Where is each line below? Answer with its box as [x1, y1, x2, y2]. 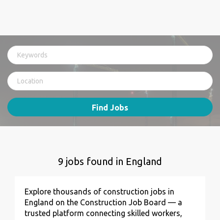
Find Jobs [92, 103, 128, 112]
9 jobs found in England [58, 156, 162, 167]
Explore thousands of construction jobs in [25, 187, 174, 196]
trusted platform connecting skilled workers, [25, 209, 182, 218]
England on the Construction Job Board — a [25, 198, 182, 207]
